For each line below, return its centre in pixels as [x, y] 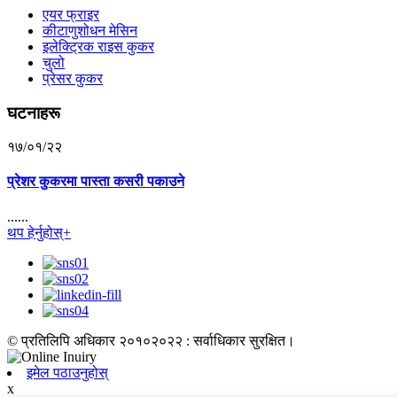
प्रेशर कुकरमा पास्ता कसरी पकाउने [96, 182]
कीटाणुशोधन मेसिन [90, 30]
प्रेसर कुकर [73, 78]
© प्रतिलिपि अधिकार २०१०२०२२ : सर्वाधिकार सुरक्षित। [151, 340]
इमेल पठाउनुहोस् [67, 372]
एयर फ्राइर [71, 14]
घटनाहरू [34, 113]
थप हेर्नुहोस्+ [39, 232]
